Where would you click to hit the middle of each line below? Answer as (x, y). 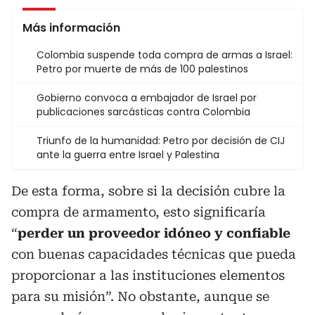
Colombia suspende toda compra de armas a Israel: (165, 54)
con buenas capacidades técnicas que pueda (154, 254)
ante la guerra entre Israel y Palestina (128, 154)
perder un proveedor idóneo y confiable (154, 233)
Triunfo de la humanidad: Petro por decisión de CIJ (161, 140)
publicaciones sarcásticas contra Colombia (143, 111)
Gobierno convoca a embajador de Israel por (147, 97)
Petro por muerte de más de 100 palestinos (142, 69)
